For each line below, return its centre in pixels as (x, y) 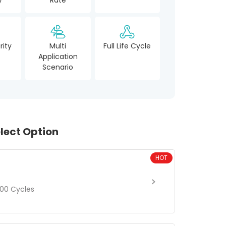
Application (58, 56)
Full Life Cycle (127, 46)
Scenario (58, 67)
